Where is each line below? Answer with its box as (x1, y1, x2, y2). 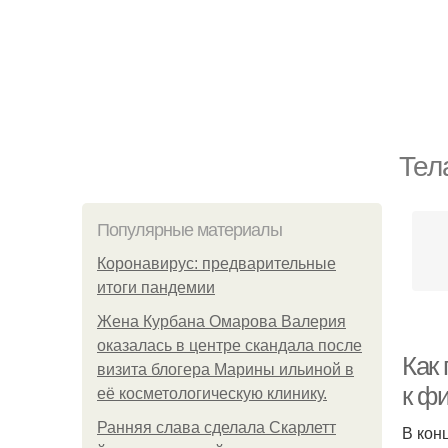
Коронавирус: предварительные (97, 255, 336, 272)
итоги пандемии (97, 279, 215, 296)
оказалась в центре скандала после (97, 337, 362, 354)
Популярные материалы (97, 220, 282, 240)
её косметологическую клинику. (97, 385, 327, 402)
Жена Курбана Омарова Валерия (97, 313, 346, 330)
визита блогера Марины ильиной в (97, 361, 354, 378)
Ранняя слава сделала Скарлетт (97, 419, 336, 436)
